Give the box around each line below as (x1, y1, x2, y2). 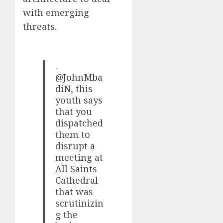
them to (55, 128, 91, 141)
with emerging (23, 6, 89, 19)
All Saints (55, 163, 98, 175)
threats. (23, 20, 57, 33)
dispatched (55, 117, 104, 129)
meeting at (55, 151, 104, 164)
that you (55, 106, 93, 118)
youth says (55, 94, 103, 107)
